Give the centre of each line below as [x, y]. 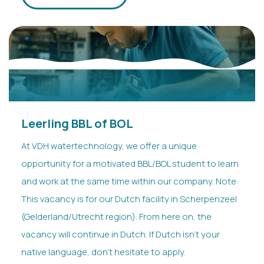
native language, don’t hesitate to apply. [103, 251]
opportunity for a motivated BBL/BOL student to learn [130, 163]
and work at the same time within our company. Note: [130, 181]
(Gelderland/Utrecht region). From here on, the [116, 216]
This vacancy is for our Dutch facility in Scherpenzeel [129, 198]
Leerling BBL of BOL [77, 123]
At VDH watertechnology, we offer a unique [109, 145]
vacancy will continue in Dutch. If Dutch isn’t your [120, 234]
